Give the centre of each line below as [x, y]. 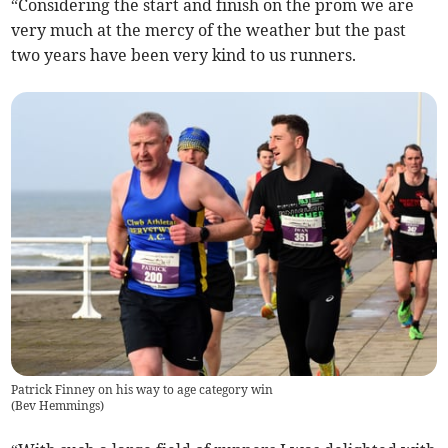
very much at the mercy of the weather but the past [209, 30]
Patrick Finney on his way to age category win [142, 389]
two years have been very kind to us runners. [184, 55]
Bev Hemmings [58, 405]
